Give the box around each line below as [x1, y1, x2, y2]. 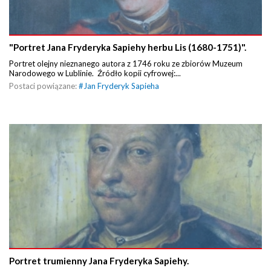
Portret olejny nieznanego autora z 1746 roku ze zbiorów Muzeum [9, 58, 243, 68]
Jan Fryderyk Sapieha [83, 80, 159, 91]
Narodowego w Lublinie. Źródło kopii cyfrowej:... [9, 68, 181, 78]
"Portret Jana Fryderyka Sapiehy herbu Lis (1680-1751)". [9, 41, 246, 53]
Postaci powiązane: [9, 80, 79, 91]
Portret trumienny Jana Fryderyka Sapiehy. [9, 255, 189, 266]
